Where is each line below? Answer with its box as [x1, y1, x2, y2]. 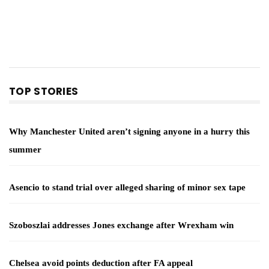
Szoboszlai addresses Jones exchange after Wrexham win [9, 220, 234, 230]
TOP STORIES [9, 83, 79, 98]
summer [9, 144, 41, 154]
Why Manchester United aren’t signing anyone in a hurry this [9, 126, 250, 136]
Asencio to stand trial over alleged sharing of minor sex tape [9, 182, 246, 192]
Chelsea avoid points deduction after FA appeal [9, 258, 193, 268]
